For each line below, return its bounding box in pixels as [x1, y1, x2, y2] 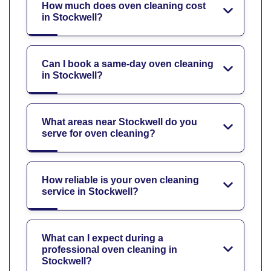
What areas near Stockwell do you [42, 117, 197, 128]
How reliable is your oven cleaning [42, 175, 199, 186]
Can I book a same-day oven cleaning [42, 59, 214, 70]
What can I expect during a [42, 233, 163, 244]
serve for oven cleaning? [42, 128, 155, 139]
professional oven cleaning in [42, 244, 177, 255]
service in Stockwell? [42, 186, 139, 197]
